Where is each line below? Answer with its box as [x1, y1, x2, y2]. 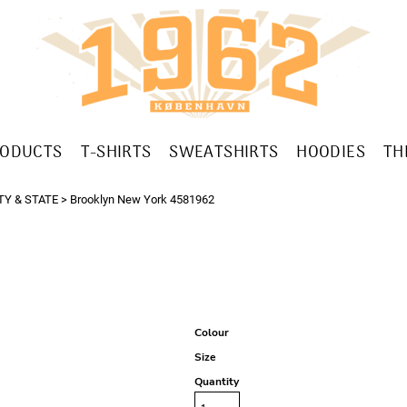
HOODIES [296, 140, 365, 167]
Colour [194, 325, 229, 340]
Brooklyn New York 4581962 [70, 193, 214, 206]
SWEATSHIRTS [169, 140, 279, 167]
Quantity [194, 374, 239, 389]
